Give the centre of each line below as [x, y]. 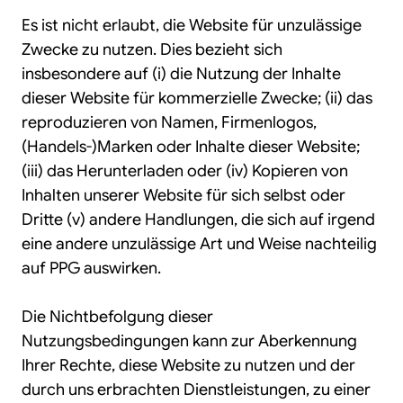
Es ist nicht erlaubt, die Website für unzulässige [192, 25]
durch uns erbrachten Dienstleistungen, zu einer [196, 390]
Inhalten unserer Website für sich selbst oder [184, 195]
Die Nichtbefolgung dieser [117, 317]
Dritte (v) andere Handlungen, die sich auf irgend [198, 219]
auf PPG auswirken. [91, 268]
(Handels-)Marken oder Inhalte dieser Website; [191, 147]
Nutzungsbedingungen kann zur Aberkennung [189, 341]
